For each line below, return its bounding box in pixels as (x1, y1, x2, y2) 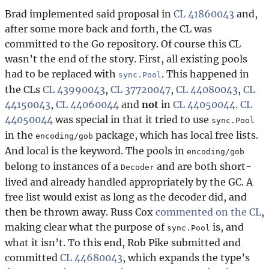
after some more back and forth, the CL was (5, 22, 212, 35)
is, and (210, 220, 244, 233)
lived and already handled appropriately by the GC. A (5, 175, 253, 188)
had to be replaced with (5, 67, 118, 80)
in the (5, 128, 35, 141)
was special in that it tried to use (53, 113, 211, 125)
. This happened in (162, 67, 249, 80)
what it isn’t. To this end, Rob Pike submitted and (5, 236, 241, 249)
